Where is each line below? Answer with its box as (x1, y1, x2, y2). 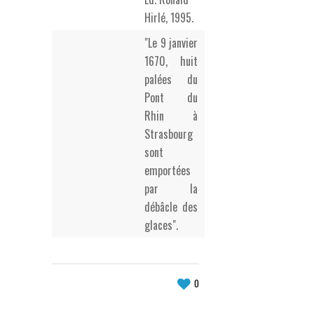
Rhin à (144, 107, 198, 124)
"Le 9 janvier (144, 34, 198, 51)
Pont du (144, 89, 198, 106)
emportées (144, 162, 191, 179)
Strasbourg (144, 125, 193, 142)
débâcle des (144, 198, 198, 215)
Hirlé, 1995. (144, 9, 193, 26)
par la (144, 180, 198, 197)
